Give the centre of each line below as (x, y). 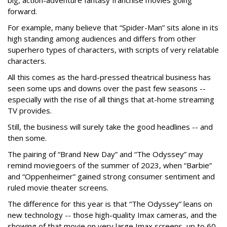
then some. (27, 138)
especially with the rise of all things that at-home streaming (111, 99)
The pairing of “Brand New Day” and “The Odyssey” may (105, 154)
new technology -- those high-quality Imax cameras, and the (112, 215)
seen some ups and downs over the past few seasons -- (107, 88)
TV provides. (30, 110)
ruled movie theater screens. (58, 187)
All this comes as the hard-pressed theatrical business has (109, 77)
